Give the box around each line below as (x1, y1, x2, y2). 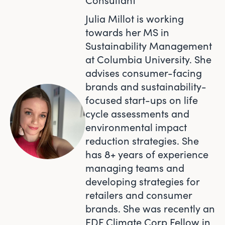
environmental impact (85, 120, 187, 134)
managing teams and (85, 161, 184, 175)
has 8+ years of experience (85, 147, 208, 161)
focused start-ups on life (85, 93, 198, 107)
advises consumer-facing (85, 66, 202, 80)
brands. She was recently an (85, 201, 215, 215)
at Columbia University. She (85, 52, 211, 66)
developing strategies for (85, 174, 199, 188)
